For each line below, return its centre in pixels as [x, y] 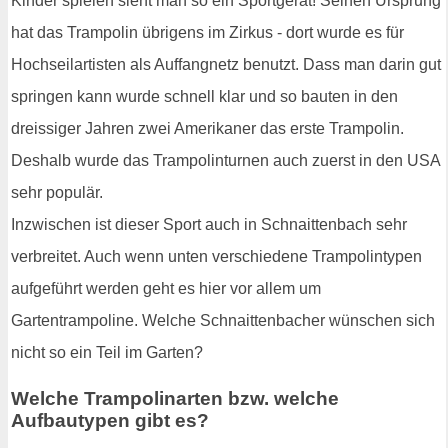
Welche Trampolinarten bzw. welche [175, 398]
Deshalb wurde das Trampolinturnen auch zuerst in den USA [225, 161]
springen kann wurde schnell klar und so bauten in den [204, 97]
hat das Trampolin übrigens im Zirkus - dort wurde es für [207, 33]
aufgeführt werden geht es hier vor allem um [166, 289]
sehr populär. [57, 193]
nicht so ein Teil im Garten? [107, 353]
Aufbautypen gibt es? [110, 420]
